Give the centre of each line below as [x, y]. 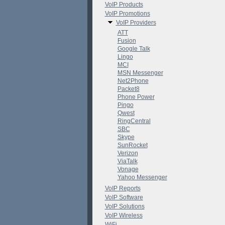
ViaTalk [127, 161]
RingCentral [134, 121]
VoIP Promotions [127, 14]
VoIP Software [124, 197]
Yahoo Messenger [142, 177]
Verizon [128, 153]
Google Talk [134, 49]
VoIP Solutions [125, 206]
